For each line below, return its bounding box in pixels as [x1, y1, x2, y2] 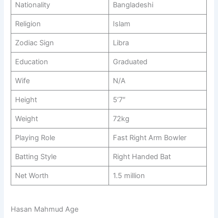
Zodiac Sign [15, 38, 54, 48]
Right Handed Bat [112, 152, 171, 162]
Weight [15, 114, 38, 124]
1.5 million [112, 171, 145, 181]
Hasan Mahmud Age [11, 204, 79, 214]
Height [15, 95, 37, 105]
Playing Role [15, 133, 55, 143]
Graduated [112, 57, 147, 67]
